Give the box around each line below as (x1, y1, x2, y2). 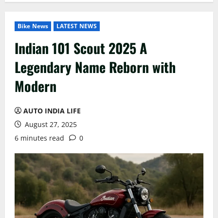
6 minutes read (15, 133, 64, 143)
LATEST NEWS (56, 21, 97, 30)
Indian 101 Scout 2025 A (15, 37, 147, 58)
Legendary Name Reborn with (15, 56, 176, 77)
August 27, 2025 (23, 119, 77, 129)
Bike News (18, 21, 48, 30)
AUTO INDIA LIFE (23, 106, 81, 115)
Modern (15, 75, 56, 96)
